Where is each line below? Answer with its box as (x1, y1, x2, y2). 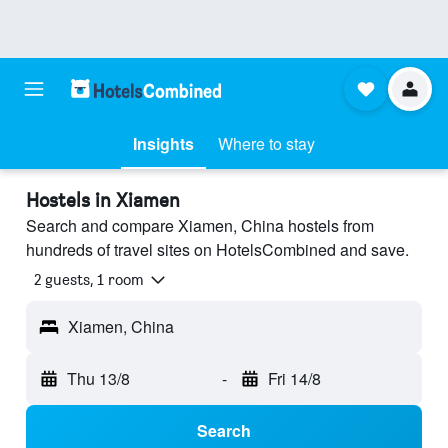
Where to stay (218, 132, 315, 155)
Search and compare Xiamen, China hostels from (26, 214, 374, 237)
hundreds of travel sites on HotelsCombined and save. (26, 238, 409, 261)
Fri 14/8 (267, 367, 321, 391)
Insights (133, 132, 194, 155)
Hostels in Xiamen (26, 188, 180, 212)
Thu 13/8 (67, 367, 130, 391)
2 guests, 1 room (34, 270, 144, 290)
